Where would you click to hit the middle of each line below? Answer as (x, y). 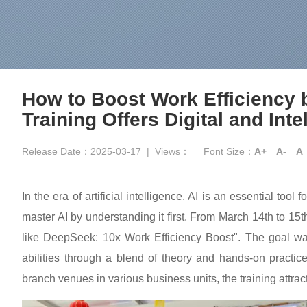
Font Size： (229, 151)
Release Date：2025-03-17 (82, 151)
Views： (172, 151)
